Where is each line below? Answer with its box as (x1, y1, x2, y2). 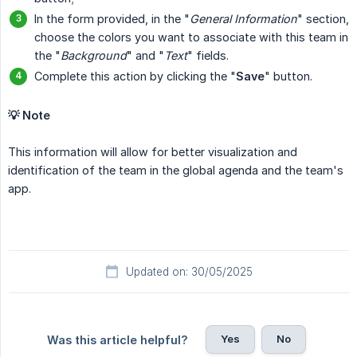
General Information (190, 12, 297, 26)
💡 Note (8, 108, 50, 123)
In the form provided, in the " (34, 12, 190, 26)
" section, (297, 12, 349, 26)
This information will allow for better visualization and (8, 145, 297, 159)
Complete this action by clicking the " (34, 69, 236, 84)
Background (61, 49, 127, 63)
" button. (265, 69, 312, 84)
